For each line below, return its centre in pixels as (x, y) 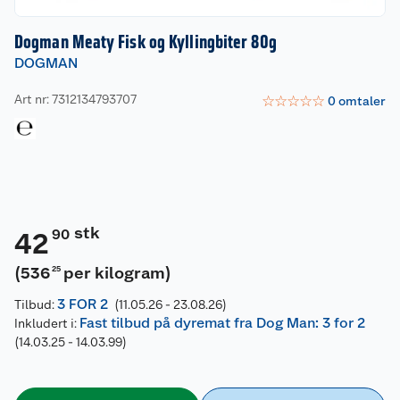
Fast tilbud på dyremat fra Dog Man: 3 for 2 (222, 323)
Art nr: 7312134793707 (75, 99)
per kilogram (115, 273)
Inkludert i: (47, 324)
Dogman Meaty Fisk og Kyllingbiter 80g (146, 42)
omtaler (362, 100)
